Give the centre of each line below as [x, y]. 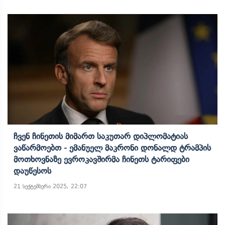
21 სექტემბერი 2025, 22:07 [50, 186]
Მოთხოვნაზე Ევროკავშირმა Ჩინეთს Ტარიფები [101, 159]
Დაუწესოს [32, 171]
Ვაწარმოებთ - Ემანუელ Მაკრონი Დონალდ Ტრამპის [112, 148]
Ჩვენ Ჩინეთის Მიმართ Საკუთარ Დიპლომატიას [101, 136]
